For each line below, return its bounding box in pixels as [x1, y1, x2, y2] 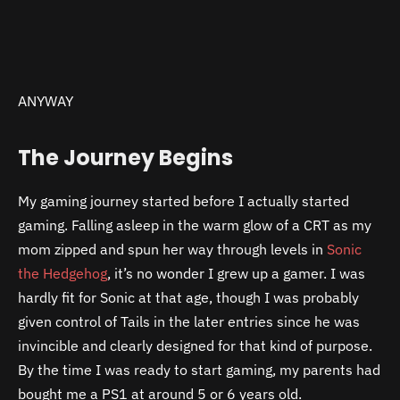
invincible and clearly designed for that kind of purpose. [18, 336, 372, 354]
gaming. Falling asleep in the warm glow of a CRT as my [18, 215, 371, 234]
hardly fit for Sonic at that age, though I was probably [18, 287, 359, 306]
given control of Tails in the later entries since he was [18, 312, 360, 330]
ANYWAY [18, 91, 73, 110]
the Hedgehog [18, 263, 107, 282]
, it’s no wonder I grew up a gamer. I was [107, 263, 365, 282]
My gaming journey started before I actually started [18, 191, 349, 210]
